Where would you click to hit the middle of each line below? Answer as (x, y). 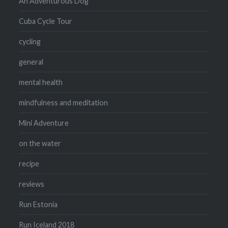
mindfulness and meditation (64, 103)
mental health (41, 82)
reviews (32, 184)
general (31, 62)
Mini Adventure (44, 123)
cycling (30, 42)
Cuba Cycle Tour (46, 21)
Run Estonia (38, 205)
